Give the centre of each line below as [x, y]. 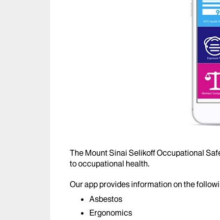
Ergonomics [111, 213]
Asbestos [106, 199]
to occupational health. [110, 164]
